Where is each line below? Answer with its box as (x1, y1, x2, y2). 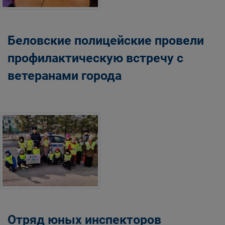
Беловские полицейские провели (8, 33, 204, 48)
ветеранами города (8, 68, 122, 83)
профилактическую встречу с (8, 50, 183, 65)
